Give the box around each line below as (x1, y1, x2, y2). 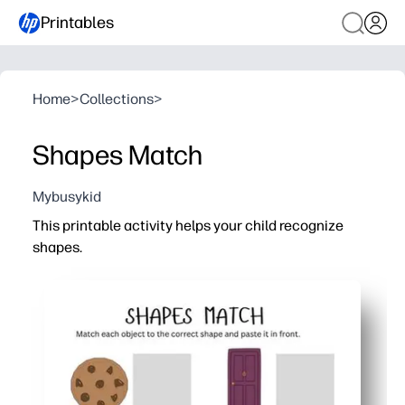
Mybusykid (33, 188, 101, 205)
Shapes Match (33, 138, 202, 172)
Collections (80, 90, 154, 108)
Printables (41, 12, 114, 33)
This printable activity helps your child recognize (33, 217, 344, 234)
